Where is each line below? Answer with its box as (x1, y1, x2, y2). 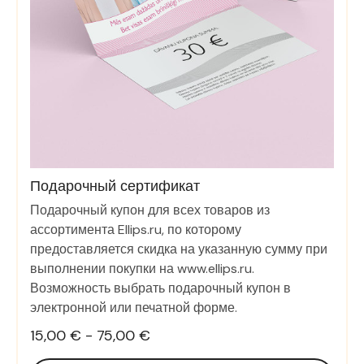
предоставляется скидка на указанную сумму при (30, 240, 327, 258)
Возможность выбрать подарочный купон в (30, 279, 291, 297)
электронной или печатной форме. (30, 299, 237, 317)
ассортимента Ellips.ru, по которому (30, 221, 241, 239)
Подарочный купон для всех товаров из (30, 201, 270, 219)
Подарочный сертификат (30, 176, 200, 197)
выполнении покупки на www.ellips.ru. (30, 260, 254, 278)
